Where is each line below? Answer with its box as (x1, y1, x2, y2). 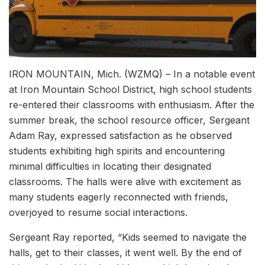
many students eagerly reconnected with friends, (9, 190, 228, 203)
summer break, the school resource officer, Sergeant (9, 114, 250, 126)
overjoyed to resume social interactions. (9, 206, 188, 218)
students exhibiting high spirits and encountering (9, 144, 225, 157)
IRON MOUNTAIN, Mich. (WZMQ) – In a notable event (9, 67, 255, 80)
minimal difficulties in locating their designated (9, 160, 211, 172)
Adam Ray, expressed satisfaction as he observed (9, 129, 232, 141)
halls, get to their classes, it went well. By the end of (9, 246, 242, 258)
